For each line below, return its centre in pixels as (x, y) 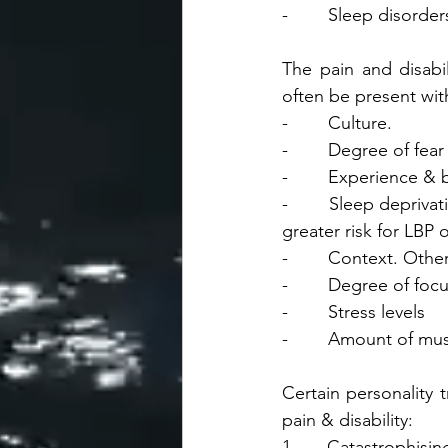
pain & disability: (347, 420)
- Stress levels (353, 312)
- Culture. (337, 123)
